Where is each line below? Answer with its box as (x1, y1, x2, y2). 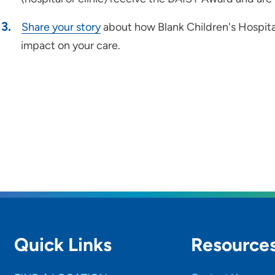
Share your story (21, 20, 101, 34)
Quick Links (14, 233, 112, 256)
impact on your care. (21, 39, 120, 52)
